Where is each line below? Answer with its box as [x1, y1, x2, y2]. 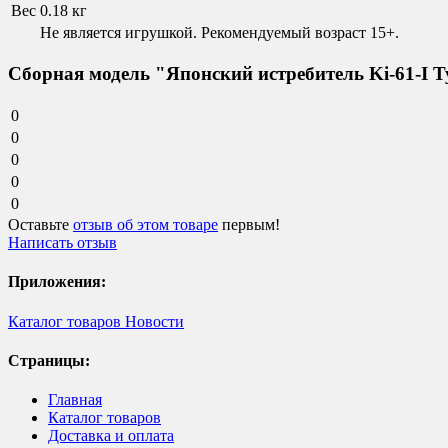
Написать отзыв [8, 234, 117, 252]
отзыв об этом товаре [73, 216, 218, 234]
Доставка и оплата [48, 427, 174, 445]
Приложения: [8, 273, 106, 291]
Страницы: [8, 351, 90, 369]
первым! [218, 216, 280, 234]
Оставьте [8, 216, 73, 234]
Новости [121, 312, 184, 330]
